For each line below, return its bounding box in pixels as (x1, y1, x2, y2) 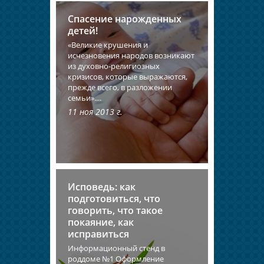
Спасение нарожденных (68, 12, 181, 25)
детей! (68, 24, 98, 37)
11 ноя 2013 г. (68, 105, 123, 117)
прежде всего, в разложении (68, 81, 172, 93)
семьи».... (68, 92, 101, 103)
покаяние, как (68, 215, 134, 229)
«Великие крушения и (68, 39, 148, 50)
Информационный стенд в (68, 242, 165, 253)
